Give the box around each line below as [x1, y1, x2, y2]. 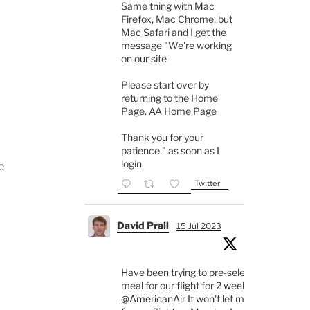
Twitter [194, 179, 220, 189]
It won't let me [185, 293, 250, 305]
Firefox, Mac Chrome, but [120, 13, 232, 26]
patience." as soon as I [120, 145, 219, 157]
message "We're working [120, 39, 232, 52]
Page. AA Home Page [120, 105, 217, 118]
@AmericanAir [120, 293, 185, 305]
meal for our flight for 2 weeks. [120, 280, 255, 292]
